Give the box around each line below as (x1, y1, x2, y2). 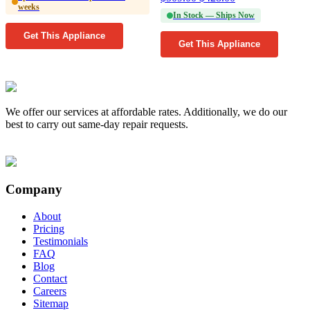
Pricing (33, 222, 64, 235)
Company (6, 182, 62, 197)
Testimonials (33, 235, 88, 247)
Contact (33, 272, 67, 284)
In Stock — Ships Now (173, 10, 255, 20)
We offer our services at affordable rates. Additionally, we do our (6, 105, 287, 118)
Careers (33, 284, 66, 297)
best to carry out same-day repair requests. (6, 118, 188, 130)
